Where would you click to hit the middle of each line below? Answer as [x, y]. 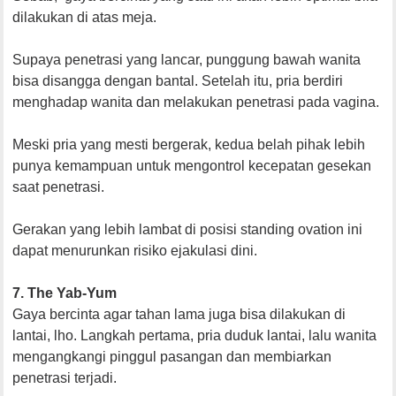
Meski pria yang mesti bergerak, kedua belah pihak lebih [189, 145]
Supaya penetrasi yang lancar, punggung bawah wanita [187, 60]
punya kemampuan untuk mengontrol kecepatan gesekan [192, 166]
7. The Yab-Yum [65, 293]
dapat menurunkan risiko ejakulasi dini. [137, 251]
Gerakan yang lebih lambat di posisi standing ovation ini [188, 230]
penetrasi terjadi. [65, 378]
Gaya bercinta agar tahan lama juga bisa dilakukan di [179, 315]
